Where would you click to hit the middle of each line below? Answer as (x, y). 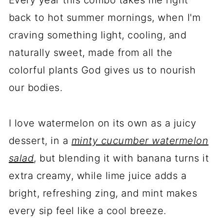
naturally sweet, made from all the (91, 53)
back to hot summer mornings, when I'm (105, 18)
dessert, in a (40, 141)
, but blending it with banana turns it (121, 158)
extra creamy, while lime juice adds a (98, 176)
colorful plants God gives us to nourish (102, 70)
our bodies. (36, 88)
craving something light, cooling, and (98, 35)
